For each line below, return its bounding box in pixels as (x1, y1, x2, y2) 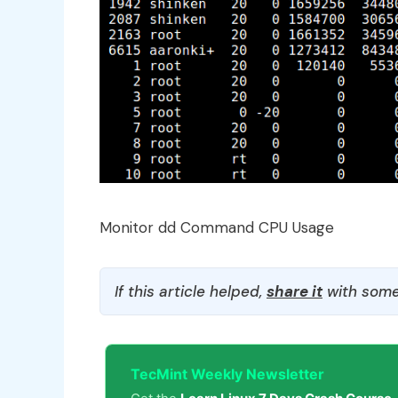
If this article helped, (115, 281, 267, 301)
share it (267, 281, 322, 301)
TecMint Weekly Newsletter (131, 364, 324, 383)
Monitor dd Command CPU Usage (99, 217, 334, 237)
